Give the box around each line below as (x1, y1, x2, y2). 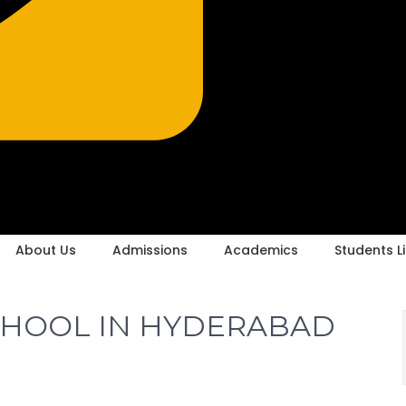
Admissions (111, 241, 188, 260)
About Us (14, 241, 76, 260)
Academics (223, 241, 298, 260)
